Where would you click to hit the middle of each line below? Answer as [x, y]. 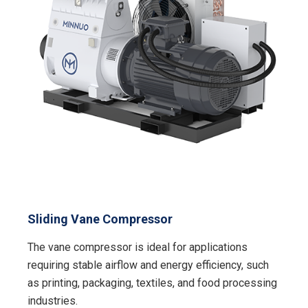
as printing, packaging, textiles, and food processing [153, 283]
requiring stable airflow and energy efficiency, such [148, 265]
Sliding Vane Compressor [100, 219]
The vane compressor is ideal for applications [138, 247]
